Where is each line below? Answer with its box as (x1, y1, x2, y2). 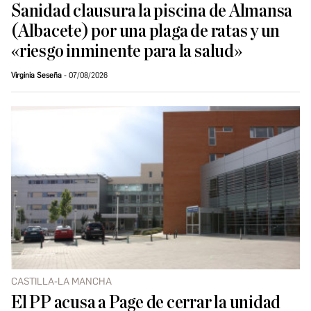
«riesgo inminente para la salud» (11, 41, 242, 61)
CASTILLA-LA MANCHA (11, 276, 112, 288)
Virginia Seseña (11, 70, 62, 80)
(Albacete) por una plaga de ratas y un (11, 21, 280, 41)
